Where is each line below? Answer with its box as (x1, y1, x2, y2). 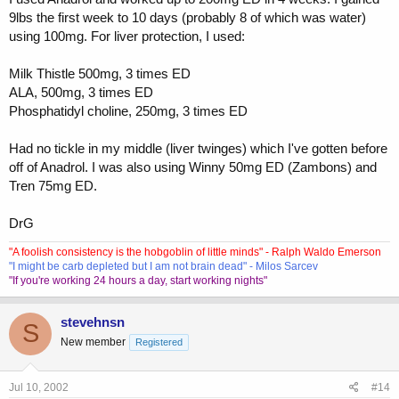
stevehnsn (61, 313, 125, 330)
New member (61, 335, 126, 348)
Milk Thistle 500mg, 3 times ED (9, 65, 191, 81)
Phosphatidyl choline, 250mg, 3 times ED (9, 102, 248, 118)
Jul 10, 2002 (9, 381, 69, 395)
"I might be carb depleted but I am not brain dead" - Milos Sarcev (9, 259, 318, 273)
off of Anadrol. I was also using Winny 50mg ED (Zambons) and (9, 159, 377, 175)
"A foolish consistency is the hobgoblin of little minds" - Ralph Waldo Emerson (9, 245, 381, 258)
